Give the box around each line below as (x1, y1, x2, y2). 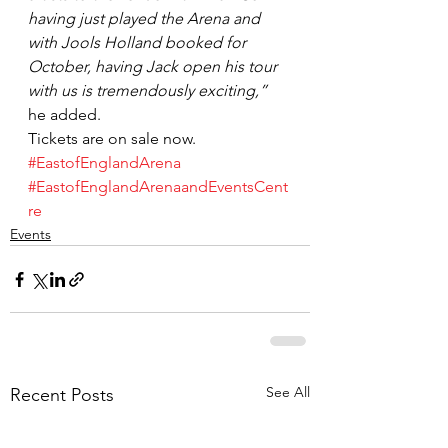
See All (266, 383, 310, 401)
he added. (28, 105, 101, 124)
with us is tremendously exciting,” (28, 81, 267, 100)
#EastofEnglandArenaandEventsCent (28, 177, 288, 196)
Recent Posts (10, 384, 114, 406)
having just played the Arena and (28, 9, 264, 28)
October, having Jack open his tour (28, 57, 281, 76)
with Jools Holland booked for (28, 33, 250, 52)
